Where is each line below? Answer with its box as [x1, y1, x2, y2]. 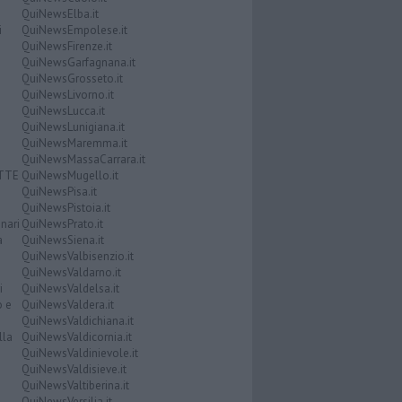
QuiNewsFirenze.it [21, 39, 112, 55]
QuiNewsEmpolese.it [21, 22, 127, 39]
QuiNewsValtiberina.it [21, 378, 129, 394]
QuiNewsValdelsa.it [21, 281, 119, 297]
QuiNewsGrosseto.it [21, 71, 123, 87]
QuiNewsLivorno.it [21, 87, 114, 103]
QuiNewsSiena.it [21, 232, 104, 249]
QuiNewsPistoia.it [21, 200, 110, 216]
